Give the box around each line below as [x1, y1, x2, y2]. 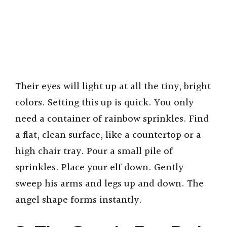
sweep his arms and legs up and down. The [15, 176, 204, 192]
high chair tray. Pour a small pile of [15, 143, 173, 159]
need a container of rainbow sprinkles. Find [15, 111, 209, 127]
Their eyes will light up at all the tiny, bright [15, 79, 211, 94]
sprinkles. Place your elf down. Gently [15, 160, 183, 175]
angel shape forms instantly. [15, 192, 142, 208]
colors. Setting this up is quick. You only [15, 95, 194, 110]
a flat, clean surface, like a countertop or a [15, 127, 201, 143]
